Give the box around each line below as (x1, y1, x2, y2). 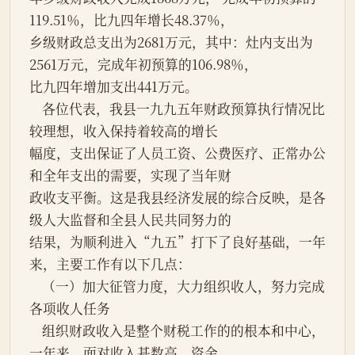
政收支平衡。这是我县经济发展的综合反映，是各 (29, 188, 326, 208)
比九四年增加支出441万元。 (29, 77, 198, 97)
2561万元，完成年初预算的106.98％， (29, 55, 258, 74)
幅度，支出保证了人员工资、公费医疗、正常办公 (29, 143, 326, 163)
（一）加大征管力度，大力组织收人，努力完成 (29, 277, 42, 296)
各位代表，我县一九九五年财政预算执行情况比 (29, 99, 42, 119)
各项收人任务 (29, 299, 110, 319)
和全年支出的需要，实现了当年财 (29, 166, 231, 185)
